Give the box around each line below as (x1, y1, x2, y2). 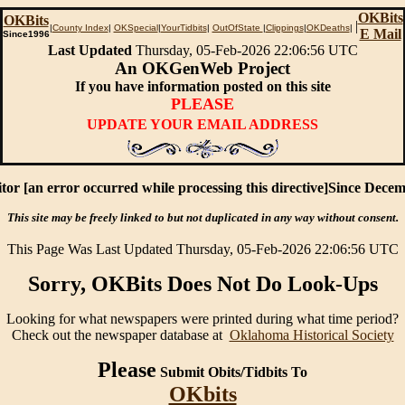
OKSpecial (113, 23, 158, 33)
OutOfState (212, 23, 263, 33)
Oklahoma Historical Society (229, 327, 394, 343)
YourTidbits (160, 23, 207, 33)
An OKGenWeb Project (115, 59, 290, 78)
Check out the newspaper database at (11, 327, 230, 343)
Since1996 (2, 29, 50, 39)
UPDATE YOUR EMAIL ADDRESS (87, 117, 318, 132)
